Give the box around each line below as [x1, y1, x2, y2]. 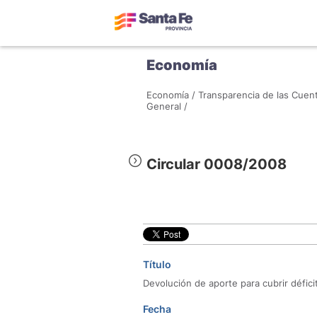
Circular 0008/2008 [146, 156, 287, 173]
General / [146, 100, 188, 112]
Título [143, 258, 171, 270]
